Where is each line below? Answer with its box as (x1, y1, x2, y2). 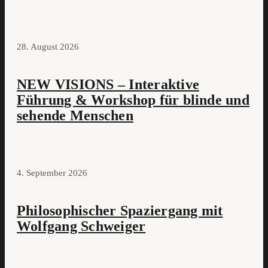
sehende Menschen (17, 108, 133, 124)
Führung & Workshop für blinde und (17, 92, 249, 108)
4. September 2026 (17, 168, 87, 178)
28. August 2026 (17, 42, 79, 52)
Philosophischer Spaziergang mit (17, 203, 223, 219)
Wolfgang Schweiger (17, 218, 146, 234)
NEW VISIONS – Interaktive (17, 77, 199, 93)
